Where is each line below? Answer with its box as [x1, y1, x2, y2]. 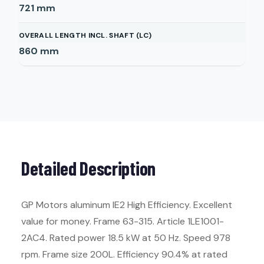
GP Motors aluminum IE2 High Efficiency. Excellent [21, 199, 232, 211]
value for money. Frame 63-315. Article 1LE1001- [21, 215, 224, 227]
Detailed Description [21, 157, 156, 179]
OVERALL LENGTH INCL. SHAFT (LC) [19, 31, 152, 40]
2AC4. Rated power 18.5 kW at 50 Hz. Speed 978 [21, 232, 230, 244]
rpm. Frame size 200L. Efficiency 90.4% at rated [21, 248, 227, 260]
